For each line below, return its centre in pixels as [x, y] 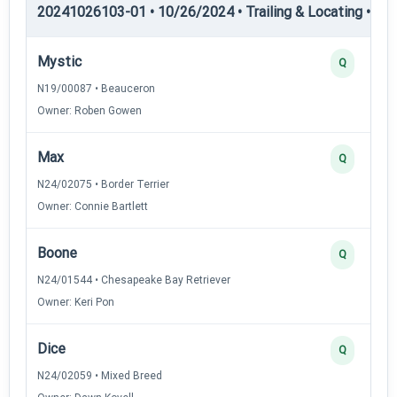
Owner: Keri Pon [76, 302]
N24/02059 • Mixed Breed [100, 375]
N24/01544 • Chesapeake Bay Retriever [134, 280]
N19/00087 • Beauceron [96, 88]
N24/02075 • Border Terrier [103, 184]
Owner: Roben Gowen [90, 110]
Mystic [59, 61]
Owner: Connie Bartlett [93, 206]
